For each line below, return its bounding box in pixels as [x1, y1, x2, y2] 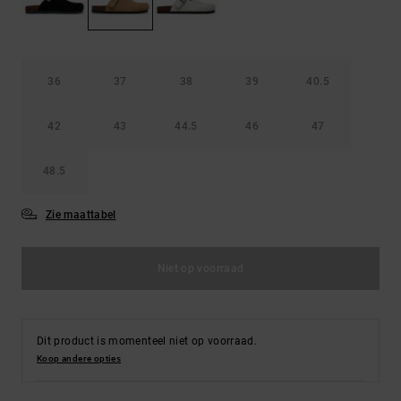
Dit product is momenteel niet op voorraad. [37, 334, 258, 347]
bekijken [178, 9, 223, 21]
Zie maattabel [46, 208, 116, 221]
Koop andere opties [37, 353, 122, 363]
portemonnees [288, 16, 372, 30]
